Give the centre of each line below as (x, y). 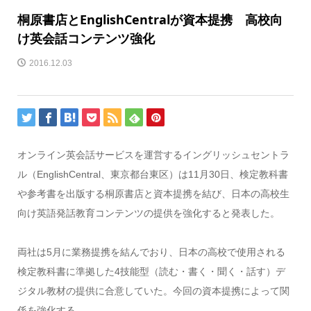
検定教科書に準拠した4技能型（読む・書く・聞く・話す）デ (151, 271)
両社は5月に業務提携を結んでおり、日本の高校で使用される (151, 252)
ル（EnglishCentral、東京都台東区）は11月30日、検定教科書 (152, 174)
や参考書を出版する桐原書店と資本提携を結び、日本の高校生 (153, 193)
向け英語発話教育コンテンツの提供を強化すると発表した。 (148, 213)
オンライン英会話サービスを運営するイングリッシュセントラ (153, 154)
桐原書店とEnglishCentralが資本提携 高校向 (150, 19)
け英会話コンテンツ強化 (86, 38)
